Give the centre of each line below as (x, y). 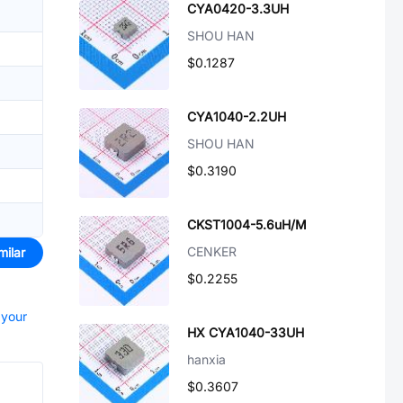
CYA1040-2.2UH (237, 116)
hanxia (206, 359)
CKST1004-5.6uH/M (247, 224)
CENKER (212, 251)
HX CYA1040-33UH (246, 332)
